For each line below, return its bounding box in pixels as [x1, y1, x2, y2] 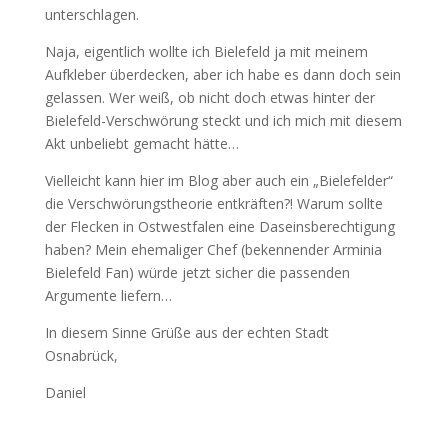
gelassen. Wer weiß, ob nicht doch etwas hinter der [44, 87, 375, 107]
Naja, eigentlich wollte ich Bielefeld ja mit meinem [44, 41, 368, 61]
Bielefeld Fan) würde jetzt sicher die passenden [44, 262, 350, 282]
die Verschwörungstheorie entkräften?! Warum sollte [44, 193, 383, 213]
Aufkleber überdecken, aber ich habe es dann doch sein [44, 64, 401, 84]
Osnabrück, [44, 345, 118, 365]
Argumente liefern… [44, 285, 172, 305]
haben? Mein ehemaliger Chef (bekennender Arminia [44, 239, 382, 259]
